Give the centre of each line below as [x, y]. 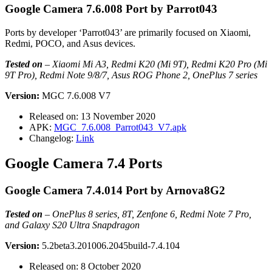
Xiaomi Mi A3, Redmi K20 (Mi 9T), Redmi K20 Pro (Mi [160, 64]
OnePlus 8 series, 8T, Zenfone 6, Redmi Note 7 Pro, [152, 214]
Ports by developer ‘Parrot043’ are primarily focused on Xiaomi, [128, 32]
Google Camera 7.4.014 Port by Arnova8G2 [115, 191]
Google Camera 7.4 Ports [83, 164]
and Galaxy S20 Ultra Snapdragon [72, 225]
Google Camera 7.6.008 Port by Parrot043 [111, 8]
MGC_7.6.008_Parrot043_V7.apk [120, 127]
